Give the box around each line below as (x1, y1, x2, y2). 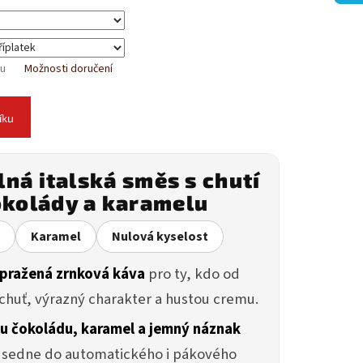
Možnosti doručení (24, 61, 113, 78)
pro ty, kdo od (144, 263, 240, 285)
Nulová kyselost (112, 228, 208, 246)
